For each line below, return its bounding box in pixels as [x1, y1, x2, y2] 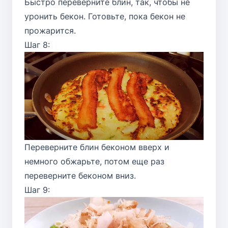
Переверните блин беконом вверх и [24, 142, 169, 153]
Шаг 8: [24, 39, 50, 50]
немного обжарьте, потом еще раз [24, 156, 164, 167]
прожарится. [24, 25, 76, 36]
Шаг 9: [24, 185, 50, 195]
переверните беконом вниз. [24, 170, 136, 181]
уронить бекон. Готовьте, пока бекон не [24, 11, 185, 21]
